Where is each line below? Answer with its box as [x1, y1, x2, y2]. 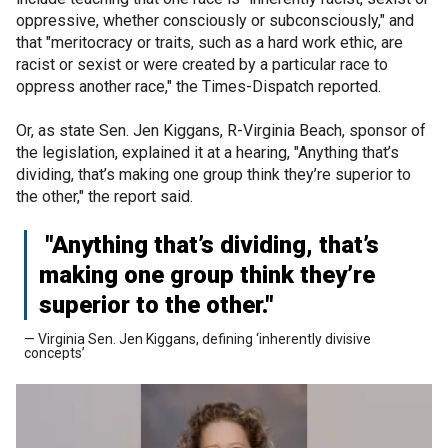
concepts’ [24, 344, 85, 361]
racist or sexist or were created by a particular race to [16, 54, 388, 74]
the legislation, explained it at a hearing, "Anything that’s [16, 142, 399, 162]
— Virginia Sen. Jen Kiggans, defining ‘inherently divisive [24, 330, 371, 347]
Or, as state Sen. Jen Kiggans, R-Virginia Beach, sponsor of [16, 120, 426, 140]
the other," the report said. [16, 186, 193, 206]
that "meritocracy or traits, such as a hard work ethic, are [16, 32, 403, 52]
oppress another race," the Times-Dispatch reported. [16, 76, 381, 96]
